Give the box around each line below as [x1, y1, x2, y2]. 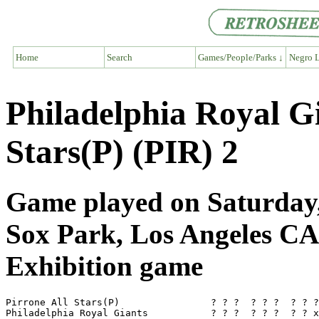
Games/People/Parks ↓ [197, 51, 283, 63]
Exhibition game [6, 251, 203, 282]
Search [107, 51, 132, 63]
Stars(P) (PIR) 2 [6, 132, 239, 170]
